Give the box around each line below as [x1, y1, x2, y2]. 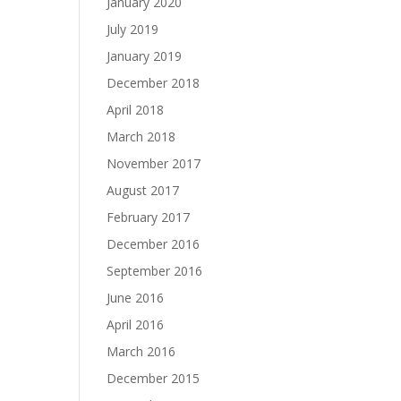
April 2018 [107, 101, 165, 118]
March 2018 [107, 128, 176, 145]
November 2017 [107, 155, 201, 172]
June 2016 [107, 289, 165, 306]
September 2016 [107, 262, 203, 279]
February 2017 [107, 209, 191, 226]
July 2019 [107, 21, 159, 38]
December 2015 [107, 370, 200, 387]
